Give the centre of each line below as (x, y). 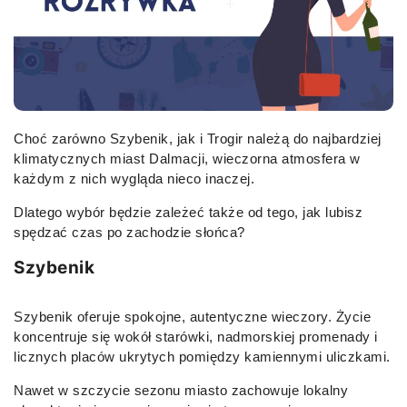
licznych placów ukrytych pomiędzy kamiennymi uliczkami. (202, 357)
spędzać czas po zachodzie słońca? (129, 233)
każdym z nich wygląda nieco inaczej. (134, 179)
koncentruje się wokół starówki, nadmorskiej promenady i (196, 337)
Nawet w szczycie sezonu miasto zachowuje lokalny (181, 391)
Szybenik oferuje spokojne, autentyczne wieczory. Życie (192, 317)
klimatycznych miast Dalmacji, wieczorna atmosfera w (187, 159)
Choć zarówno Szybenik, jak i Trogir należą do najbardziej (198, 139)
